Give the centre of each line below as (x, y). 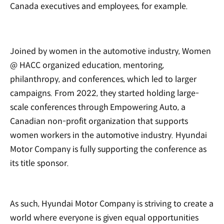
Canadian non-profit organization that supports (99, 121)
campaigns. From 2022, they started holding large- (105, 93)
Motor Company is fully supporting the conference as (108, 149)
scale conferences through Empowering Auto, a (98, 107)
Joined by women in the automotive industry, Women (111, 51)
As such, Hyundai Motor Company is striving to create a (112, 204)
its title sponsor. (39, 163)
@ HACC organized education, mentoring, (87, 65)
